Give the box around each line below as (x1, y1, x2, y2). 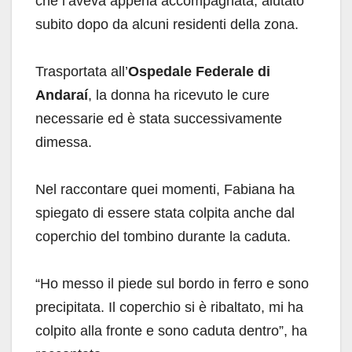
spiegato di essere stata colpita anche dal (35, 204, 295, 221)
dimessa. (35, 134, 92, 150)
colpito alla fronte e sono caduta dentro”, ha (35, 322, 307, 339)
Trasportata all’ (35, 63, 128, 79)
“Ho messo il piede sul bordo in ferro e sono (35, 275, 309, 291)
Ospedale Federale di (128, 63, 270, 79)
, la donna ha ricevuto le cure (88, 86, 269, 103)
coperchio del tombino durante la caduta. (35, 228, 291, 244)
